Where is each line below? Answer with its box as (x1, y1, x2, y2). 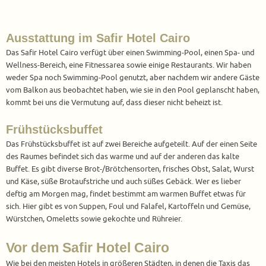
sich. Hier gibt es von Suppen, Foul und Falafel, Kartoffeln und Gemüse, (6, 202, 251, 212)
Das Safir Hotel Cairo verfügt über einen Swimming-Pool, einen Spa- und (6, 48, 255, 58)
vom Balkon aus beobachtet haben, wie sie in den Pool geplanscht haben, (6, 85, 259, 96)
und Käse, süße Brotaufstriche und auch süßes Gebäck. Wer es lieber (6, 177, 241, 187)
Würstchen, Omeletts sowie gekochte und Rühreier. (6, 214, 182, 224)
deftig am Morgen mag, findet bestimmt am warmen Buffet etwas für (6, 189, 246, 199)
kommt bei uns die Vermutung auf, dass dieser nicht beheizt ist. (6, 98, 223, 108)
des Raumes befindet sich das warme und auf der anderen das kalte (6, 152, 239, 162)
